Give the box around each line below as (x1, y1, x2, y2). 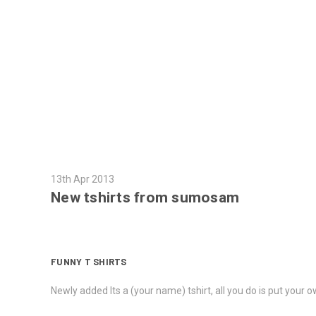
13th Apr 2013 (51, 174, 114, 186)
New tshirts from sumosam (51, 189, 239, 207)
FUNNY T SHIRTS (51, 256, 127, 268)
